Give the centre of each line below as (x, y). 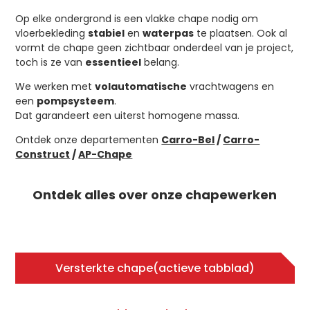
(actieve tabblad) (204, 268)
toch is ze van (51, 63)
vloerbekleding (52, 34)
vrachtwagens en (231, 87)
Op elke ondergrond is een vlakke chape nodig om (137, 19)
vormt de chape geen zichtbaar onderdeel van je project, (155, 48)
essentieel (113, 63)
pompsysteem (76, 101)
